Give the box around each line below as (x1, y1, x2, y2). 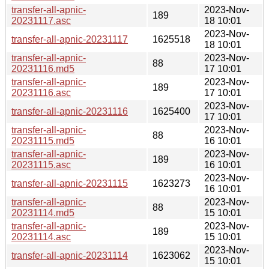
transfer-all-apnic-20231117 (11, 34, 128, 44)
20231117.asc (11, 15, 71, 26)
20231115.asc (11, 159, 71, 170)
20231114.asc (11, 231, 71, 242)
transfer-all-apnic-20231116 (11, 106, 128, 116)
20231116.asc (11, 87, 71, 98)
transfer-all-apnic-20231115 (11, 178, 128, 189)
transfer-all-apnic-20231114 (11, 250, 128, 261)
